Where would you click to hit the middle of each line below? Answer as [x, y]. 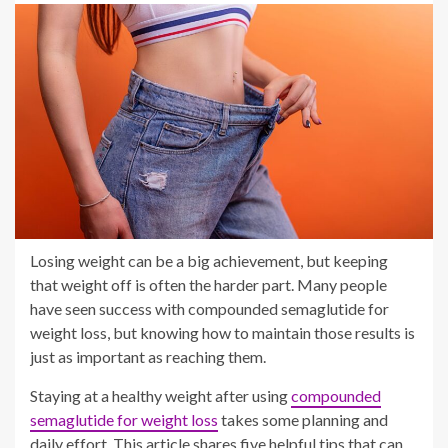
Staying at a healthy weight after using [160, 396]
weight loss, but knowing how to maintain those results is [222, 333]
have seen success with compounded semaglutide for [209, 309]
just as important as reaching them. [148, 357]
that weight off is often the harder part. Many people [208, 285]
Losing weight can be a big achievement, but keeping [209, 261]
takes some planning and [303, 420]
